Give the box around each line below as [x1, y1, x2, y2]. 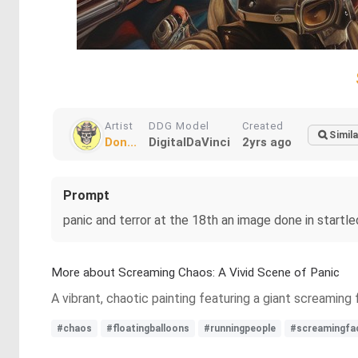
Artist [105, 120, 133, 132]
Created [242, 120, 284, 132]
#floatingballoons [106, 323, 189, 334]
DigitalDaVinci [149, 135, 230, 149]
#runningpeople [204, 323, 276, 334]
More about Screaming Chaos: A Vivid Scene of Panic [51, 265, 340, 280]
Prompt [63, 188, 109, 203]
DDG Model [149, 120, 209, 132]
